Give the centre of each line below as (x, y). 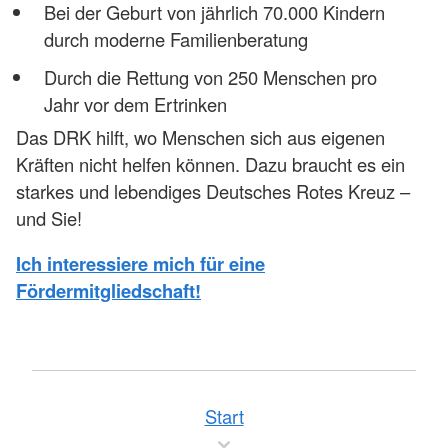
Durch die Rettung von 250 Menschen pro (210, 77)
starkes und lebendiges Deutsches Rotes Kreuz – (213, 190)
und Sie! (49, 217)
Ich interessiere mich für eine (140, 264)
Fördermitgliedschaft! (108, 291)
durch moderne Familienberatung (175, 39)
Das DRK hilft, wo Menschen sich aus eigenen (200, 136)
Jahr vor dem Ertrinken (135, 104)
